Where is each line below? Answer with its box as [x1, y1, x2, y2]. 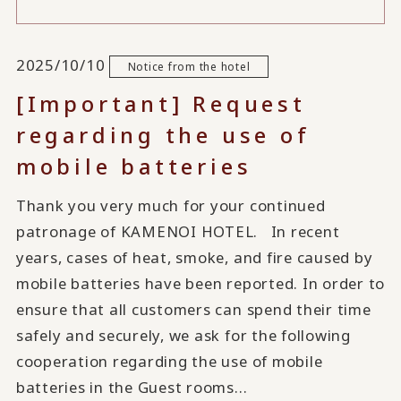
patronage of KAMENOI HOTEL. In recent [15, 221, 340, 243]
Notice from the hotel [127, 58, 251, 73]
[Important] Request [15, 89, 306, 119]
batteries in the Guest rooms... [15, 377, 248, 398]
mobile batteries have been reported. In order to [15, 273, 386, 294]
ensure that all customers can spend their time [15, 299, 371, 320]
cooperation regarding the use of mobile [15, 351, 323, 372]
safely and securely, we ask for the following [15, 325, 351, 346]
